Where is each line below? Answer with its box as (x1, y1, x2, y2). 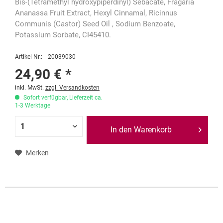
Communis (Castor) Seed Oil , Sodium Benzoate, (15, 19, 175, 28)
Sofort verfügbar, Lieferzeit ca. (22, 94, 103, 101)
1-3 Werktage (15, 102, 50, 109)
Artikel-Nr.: (15, 53, 42, 60)
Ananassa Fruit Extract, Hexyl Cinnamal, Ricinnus (15, 8, 177, 17)
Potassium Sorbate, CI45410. (15, 30, 111, 39)
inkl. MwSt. (15, 84, 45, 91)
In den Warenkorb (111, 124, 172, 134)
